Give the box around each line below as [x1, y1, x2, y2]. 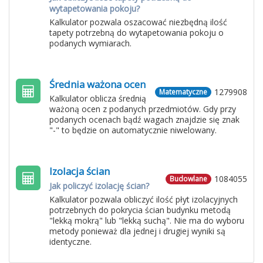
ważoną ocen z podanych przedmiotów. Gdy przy [49, 103, 236, 114]
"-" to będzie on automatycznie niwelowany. [49, 124, 217, 136]
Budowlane [170, 174, 207, 184]
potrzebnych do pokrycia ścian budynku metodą [49, 204, 231, 215]
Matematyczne [159, 87, 207, 97]
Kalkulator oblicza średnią [49, 93, 146, 104]
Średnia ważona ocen [49, 77, 146, 91]
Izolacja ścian [49, 164, 110, 178]
